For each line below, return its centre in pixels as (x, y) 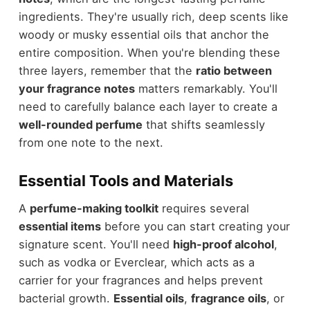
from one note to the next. (91, 142)
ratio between (234, 70)
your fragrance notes (76, 88)
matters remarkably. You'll (206, 88)
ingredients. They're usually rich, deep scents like (153, 16)
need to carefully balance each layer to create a (148, 106)
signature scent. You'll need (95, 244)
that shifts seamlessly (203, 124)
